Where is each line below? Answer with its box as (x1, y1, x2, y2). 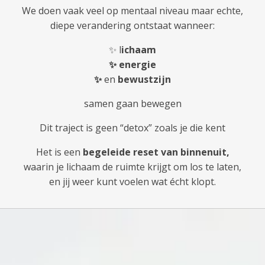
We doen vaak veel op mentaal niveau (22, 4, 191, 18)
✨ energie (109, 58, 156, 72)
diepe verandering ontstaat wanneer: (50, 19, 215, 33)
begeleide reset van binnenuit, (82, 146, 230, 159)
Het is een (35, 146, 83, 159)
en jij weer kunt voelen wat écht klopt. (49, 175, 216, 189)
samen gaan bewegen (83, 97, 182, 111)
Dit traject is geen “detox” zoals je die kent (40, 121, 225, 135)
